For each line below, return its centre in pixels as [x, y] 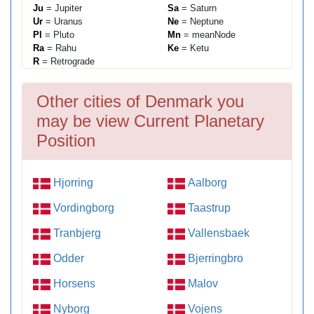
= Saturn [198, 8]
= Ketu [194, 48]
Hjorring [72, 183]
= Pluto [58, 35]
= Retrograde [67, 62]
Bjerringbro [214, 259]
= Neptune [201, 22]
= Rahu [60, 48]
